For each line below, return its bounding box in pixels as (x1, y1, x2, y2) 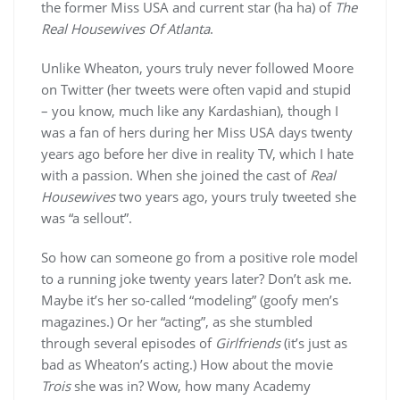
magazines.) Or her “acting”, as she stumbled (41, 312, 312, 330)
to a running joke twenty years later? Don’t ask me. (41, 270, 352, 287)
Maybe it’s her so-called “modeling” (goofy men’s (41, 291, 338, 309)
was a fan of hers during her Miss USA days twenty (41, 123, 353, 141)
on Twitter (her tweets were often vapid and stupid (41, 80, 351, 98)
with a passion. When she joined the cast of (41, 166, 310, 184)
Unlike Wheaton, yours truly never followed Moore (41, 59, 354, 77)
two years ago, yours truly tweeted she (115, 187, 356, 205)
